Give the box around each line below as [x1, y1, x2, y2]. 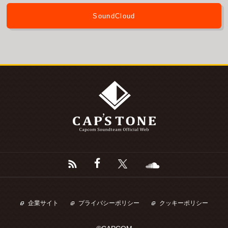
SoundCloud [93, 12, 135, 20]
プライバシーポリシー [78, 199, 139, 207]
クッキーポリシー [159, 199, 208, 207]
